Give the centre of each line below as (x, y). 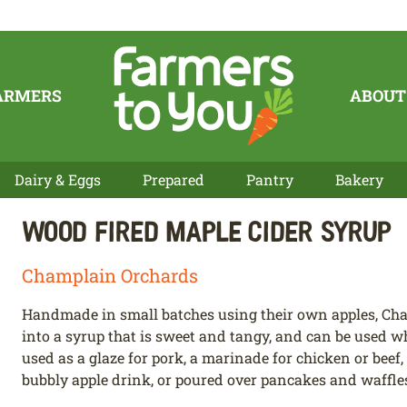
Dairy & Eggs (58, 179)
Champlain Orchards (110, 275)
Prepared (173, 179)
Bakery (359, 179)
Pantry (269, 179)
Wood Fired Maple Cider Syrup (207, 229)
